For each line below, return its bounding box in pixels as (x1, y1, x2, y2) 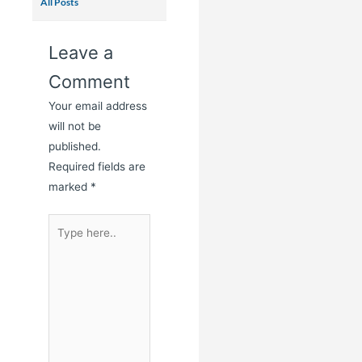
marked (48, 180, 90, 194)
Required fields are (48, 160, 145, 174)
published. (48, 140, 101, 154)
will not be (48, 120, 101, 133)
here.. (48, 236, 78, 250)
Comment (48, 71, 130, 93)
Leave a (48, 42, 113, 64)
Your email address (48, 99, 147, 113)
